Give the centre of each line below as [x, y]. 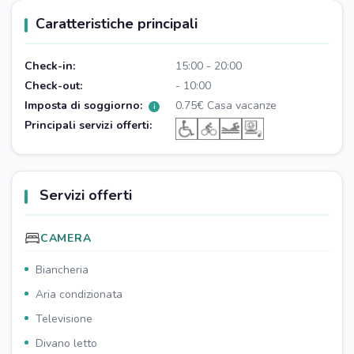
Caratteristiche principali [117, 24]
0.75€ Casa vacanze [226, 105]
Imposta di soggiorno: [85, 105]
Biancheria [62, 270]
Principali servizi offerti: [88, 125]
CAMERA [66, 238]
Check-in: [50, 66]
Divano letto [66, 343]
